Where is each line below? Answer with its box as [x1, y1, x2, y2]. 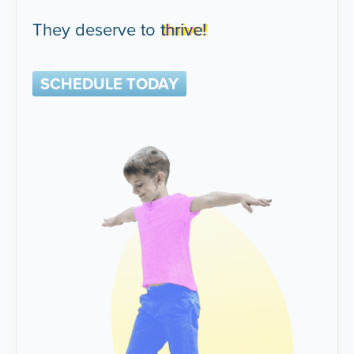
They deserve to [32, 17, 161, 43]
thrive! [160, 17, 207, 43]
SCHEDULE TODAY [40, 71, 179, 96]
